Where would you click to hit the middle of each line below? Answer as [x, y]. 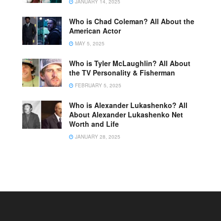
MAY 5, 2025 [89, 43]
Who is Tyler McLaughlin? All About [130, 63]
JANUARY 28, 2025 [97, 136]
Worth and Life [94, 124]
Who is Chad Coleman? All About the [132, 21]
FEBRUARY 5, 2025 [97, 85]
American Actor [95, 30]
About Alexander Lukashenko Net [126, 114]
